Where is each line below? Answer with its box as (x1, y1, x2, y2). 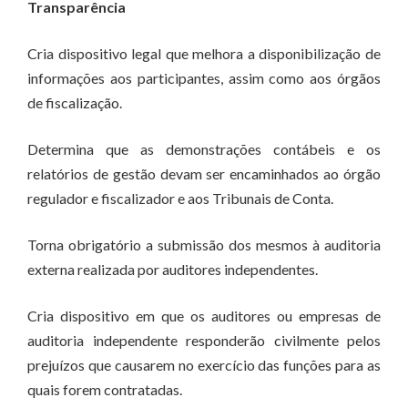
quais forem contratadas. (27, 381, 182, 398)
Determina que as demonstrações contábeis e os (27, 140, 381, 158)
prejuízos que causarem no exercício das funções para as (27, 356, 381, 373)
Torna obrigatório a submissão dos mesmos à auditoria (27, 236, 381, 253)
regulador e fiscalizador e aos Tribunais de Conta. (27, 189, 333, 207)
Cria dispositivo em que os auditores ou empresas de (27, 307, 381, 324)
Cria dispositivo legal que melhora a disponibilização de (27, 45, 381, 62)
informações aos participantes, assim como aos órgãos (27, 69, 381, 87)
